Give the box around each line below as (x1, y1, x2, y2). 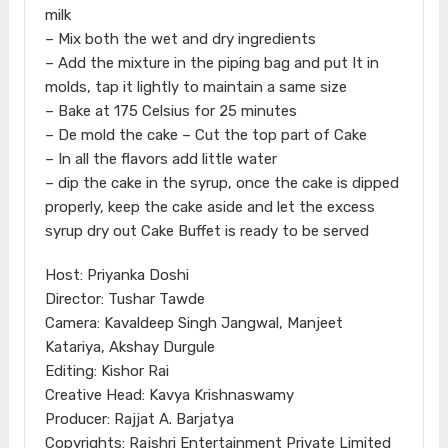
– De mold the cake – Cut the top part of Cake (44, 125, 367, 144)
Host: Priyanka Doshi (44, 265, 189, 284)
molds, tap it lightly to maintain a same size (44, 77, 347, 96)
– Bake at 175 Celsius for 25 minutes (44, 101, 297, 120)
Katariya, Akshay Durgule (44, 337, 215, 356)
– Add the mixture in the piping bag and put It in (44, 53, 379, 72)
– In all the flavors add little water (44, 149, 277, 168)
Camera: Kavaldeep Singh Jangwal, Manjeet (44, 313, 343, 332)
